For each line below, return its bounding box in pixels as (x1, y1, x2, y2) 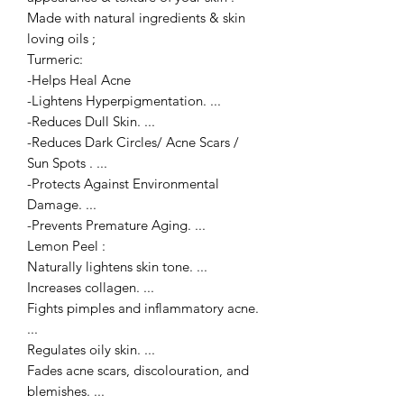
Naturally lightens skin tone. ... (27, 257, 207, 275)
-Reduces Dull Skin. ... (27, 112, 155, 130)
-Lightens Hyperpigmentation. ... (27, 91, 221, 109)
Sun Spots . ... (27, 153, 107, 171)
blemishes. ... (27, 381, 105, 399)
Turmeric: (27, 50, 83, 68)
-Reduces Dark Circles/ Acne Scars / (27, 133, 239, 151)
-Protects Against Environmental (27, 174, 219, 192)
